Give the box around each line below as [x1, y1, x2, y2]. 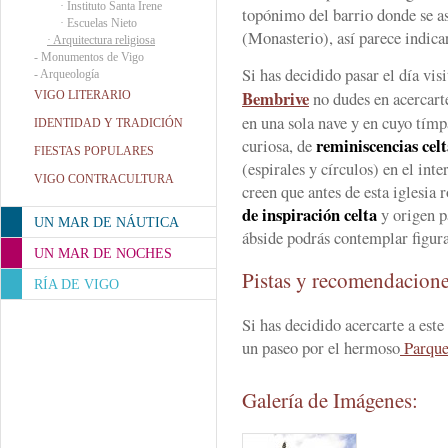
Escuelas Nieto [67, 16, 137, 30]
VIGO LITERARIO [34, 88, 131, 102]
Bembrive [242, 86, 309, 111]
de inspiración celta [242, 202, 377, 227]
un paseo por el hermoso [242, 336, 400, 359]
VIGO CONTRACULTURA [34, 172, 174, 186]
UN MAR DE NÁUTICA [34, 215, 179, 230]
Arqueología [40, 67, 99, 81]
